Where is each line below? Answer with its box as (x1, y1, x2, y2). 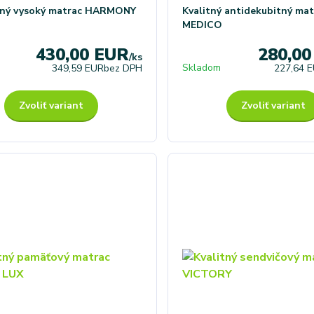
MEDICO (182, 18, 222, 32)
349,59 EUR (51, 61, 104, 75)
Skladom (182, 60, 221, 74)
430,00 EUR (35, 43, 129, 66)
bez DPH (103, 61, 142, 75)
